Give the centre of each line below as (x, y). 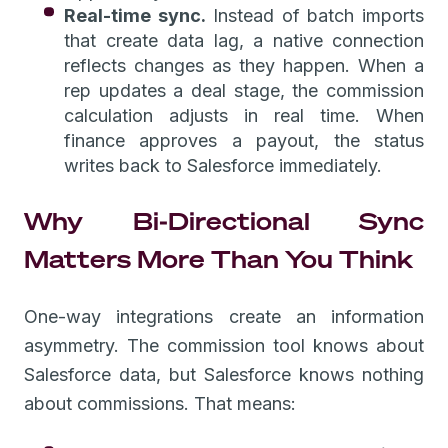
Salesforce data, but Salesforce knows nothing (224, 374)
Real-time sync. (135, 15)
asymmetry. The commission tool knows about (224, 345)
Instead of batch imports (315, 15)
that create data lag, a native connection (244, 40)
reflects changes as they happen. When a (244, 65)
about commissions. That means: (160, 403)
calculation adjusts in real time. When (244, 115)
